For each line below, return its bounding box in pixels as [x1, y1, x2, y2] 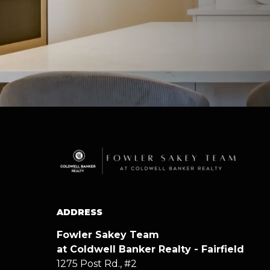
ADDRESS [56, 206, 102, 218]
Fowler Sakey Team [56, 228, 165, 240]
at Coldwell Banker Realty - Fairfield [56, 243, 247, 255]
